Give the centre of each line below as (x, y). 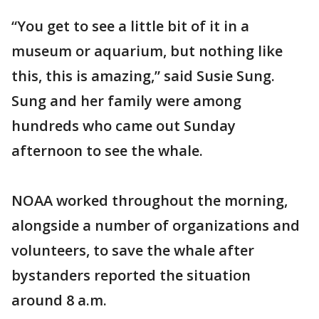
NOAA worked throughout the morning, (150, 200)
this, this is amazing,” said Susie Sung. (143, 76)
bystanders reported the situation (131, 275)
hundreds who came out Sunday (124, 126)
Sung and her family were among (126, 101)
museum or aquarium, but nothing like (147, 51)
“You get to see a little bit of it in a (130, 26)
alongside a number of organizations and (156, 225)
